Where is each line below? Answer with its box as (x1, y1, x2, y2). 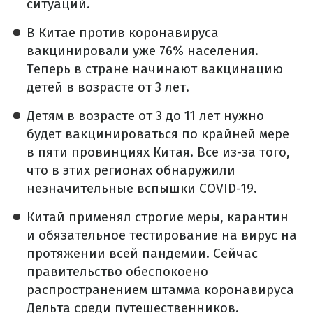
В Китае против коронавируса (27, 24, 219, 41)
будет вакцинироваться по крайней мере (27, 126, 289, 143)
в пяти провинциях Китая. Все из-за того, (27, 144, 290, 161)
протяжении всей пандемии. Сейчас (27, 245, 258, 262)
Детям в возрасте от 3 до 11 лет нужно (27, 108, 264, 124)
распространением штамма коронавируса (27, 282, 294, 298)
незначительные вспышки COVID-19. (27, 180, 257, 197)
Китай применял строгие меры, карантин (27, 209, 289, 226)
